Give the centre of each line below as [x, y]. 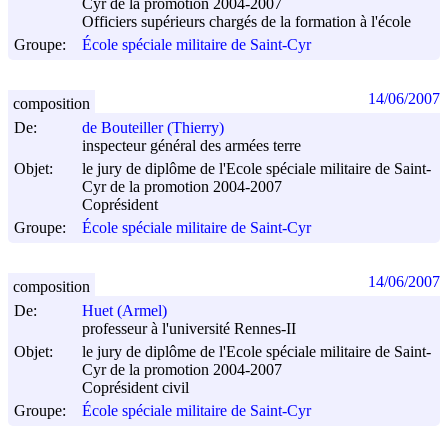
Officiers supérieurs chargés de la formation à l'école [246, 22]
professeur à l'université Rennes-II [189, 329]
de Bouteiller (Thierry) [153, 128]
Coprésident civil [135, 388]
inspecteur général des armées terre [191, 146]
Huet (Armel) [124, 311]
